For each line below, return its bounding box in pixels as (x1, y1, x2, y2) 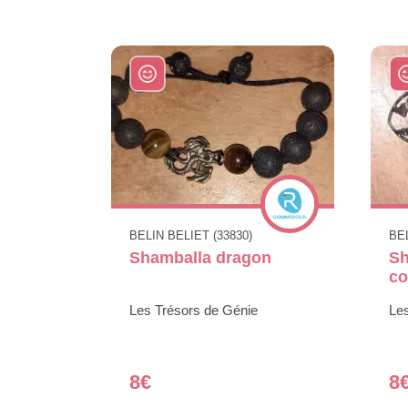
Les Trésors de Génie (129, 302, 258, 319)
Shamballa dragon (129, 249, 271, 268)
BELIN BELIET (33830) (129, 229, 252, 243)
